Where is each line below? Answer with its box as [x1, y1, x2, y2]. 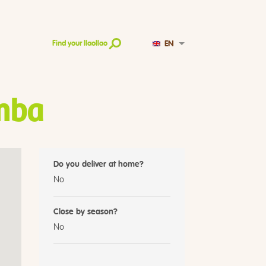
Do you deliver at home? [53, 160, 144, 169]
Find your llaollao [52, 40, 107, 48]
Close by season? [53, 208, 118, 217]
